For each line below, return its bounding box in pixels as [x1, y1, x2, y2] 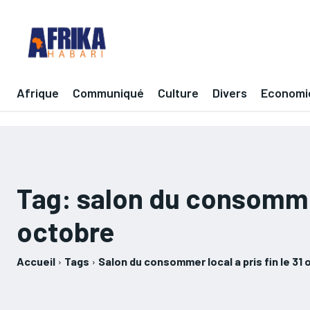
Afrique [17, 85, 59, 101]
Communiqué [73, 85, 144, 101]
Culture [158, 85, 199, 101]
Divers [212, 85, 247, 101]
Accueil [17, 254, 55, 268]
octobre [17, 214, 114, 248]
